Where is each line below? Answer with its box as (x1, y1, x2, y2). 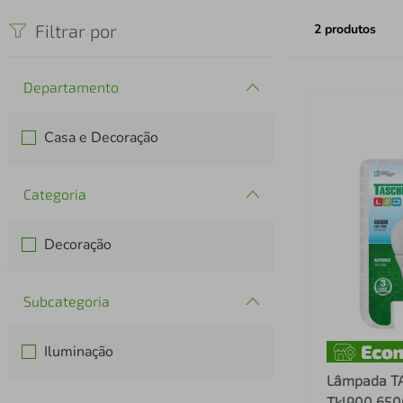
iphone (208, 8, 253, 26)
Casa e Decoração (44, 128, 159, 148)
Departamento (23, 78, 119, 96)
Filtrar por (35, 20, 117, 42)
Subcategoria (23, 292, 110, 310)
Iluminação (44, 342, 114, 363)
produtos (325, 21, 376, 39)
